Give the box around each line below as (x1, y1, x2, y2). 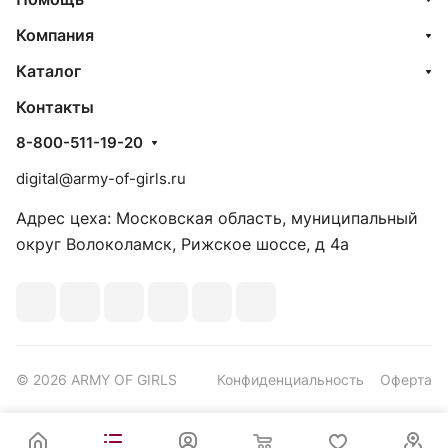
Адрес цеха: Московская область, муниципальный (16, 208, 418, 228)
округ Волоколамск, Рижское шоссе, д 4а (16, 234, 349, 254)
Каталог (16, 61, 81, 81)
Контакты (16, 97, 94, 117)
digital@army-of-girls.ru (16, 169, 186, 188)
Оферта (380, 371, 432, 388)
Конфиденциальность (217, 371, 364, 388)
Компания (16, 25, 94, 45)
